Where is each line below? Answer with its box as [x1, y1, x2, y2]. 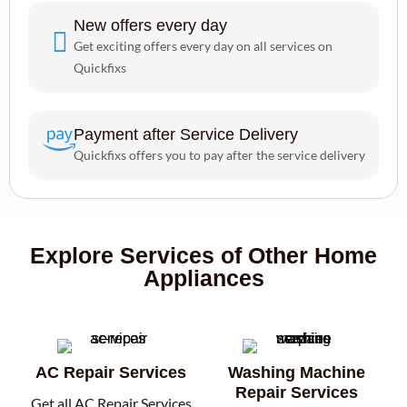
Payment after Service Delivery [74, 125, 298, 144]
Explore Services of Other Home [30, 243, 377, 268]
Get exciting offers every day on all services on [74, 38, 333, 54]
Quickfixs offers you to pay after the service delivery [74, 147, 365, 163]
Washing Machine [227, 363, 365, 382]
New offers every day [74, 16, 227, 35]
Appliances [143, 265, 264, 291]
